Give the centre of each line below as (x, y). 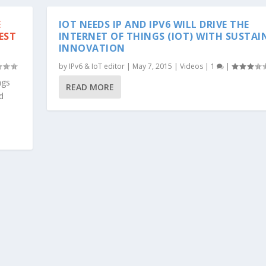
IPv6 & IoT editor (96, 66)
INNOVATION (92, 48)
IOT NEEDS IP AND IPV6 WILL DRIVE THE (154, 24)
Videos (191, 66)
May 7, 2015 (152, 66)
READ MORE (90, 87)
